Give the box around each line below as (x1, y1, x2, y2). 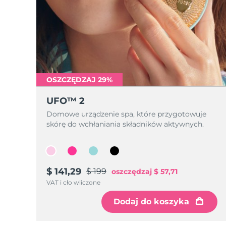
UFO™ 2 (46, 95, 85, 106)
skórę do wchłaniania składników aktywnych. (46, 120, 204, 129)
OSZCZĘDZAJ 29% (46, 75, 112, 84)
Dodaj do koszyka (113, 197, 189, 206)
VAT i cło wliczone (46, 179, 100, 186)
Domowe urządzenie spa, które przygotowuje (46, 109, 206, 119)
